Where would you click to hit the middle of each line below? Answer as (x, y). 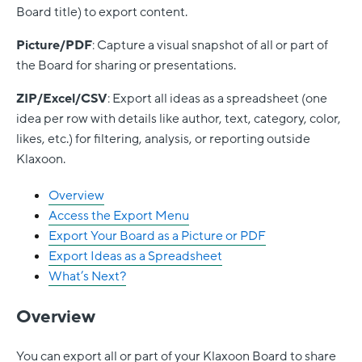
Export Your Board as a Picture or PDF (157, 236)
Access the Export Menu (119, 216)
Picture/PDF (54, 46)
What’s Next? (87, 277)
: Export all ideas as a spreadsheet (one (217, 99)
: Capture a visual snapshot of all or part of (210, 46)
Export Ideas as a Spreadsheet (135, 257)
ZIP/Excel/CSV (62, 99)
